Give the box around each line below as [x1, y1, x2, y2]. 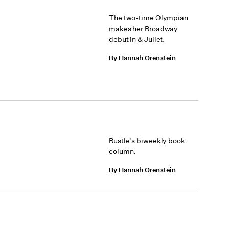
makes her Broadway [109, 24, 178, 33]
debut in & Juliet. [109, 35, 165, 44]
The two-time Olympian [109, 13, 188, 22]
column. [109, 147, 136, 156]
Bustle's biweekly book [109, 136, 185, 145]
